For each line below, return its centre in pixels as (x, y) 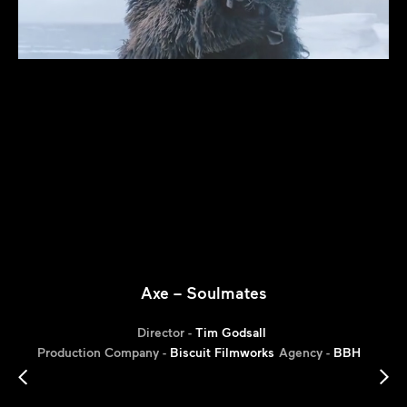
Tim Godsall (230, 332)
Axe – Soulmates (203, 293)
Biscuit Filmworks (222, 352)
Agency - (306, 352)
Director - (166, 332)
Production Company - (104, 352)
